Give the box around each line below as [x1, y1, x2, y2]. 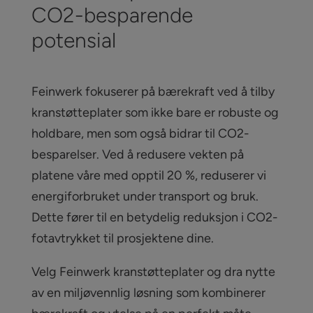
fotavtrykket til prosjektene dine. [31, 231, 214, 247]
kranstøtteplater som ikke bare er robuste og [31, 105, 279, 121]
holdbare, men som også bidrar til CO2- [31, 126, 249, 142]
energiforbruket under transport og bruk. [31, 189, 259, 205]
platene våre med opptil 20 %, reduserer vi [31, 168, 266, 184]
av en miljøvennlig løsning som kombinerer [31, 285, 265, 301]
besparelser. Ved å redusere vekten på [31, 147, 244, 163]
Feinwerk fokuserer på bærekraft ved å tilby [31, 84, 275, 100]
